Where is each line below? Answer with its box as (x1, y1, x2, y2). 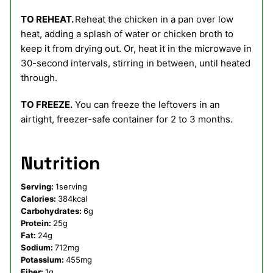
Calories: (21, 194, 58, 204)
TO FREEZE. (21, 99, 73, 111)
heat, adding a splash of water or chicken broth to (21, 28, 233, 40)
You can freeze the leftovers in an (73, 99, 220, 111)
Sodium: (21, 243, 55, 253)
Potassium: (21, 255, 66, 265)
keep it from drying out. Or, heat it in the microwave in (21, 43, 252, 55)
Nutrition (21, 151, 100, 175)
